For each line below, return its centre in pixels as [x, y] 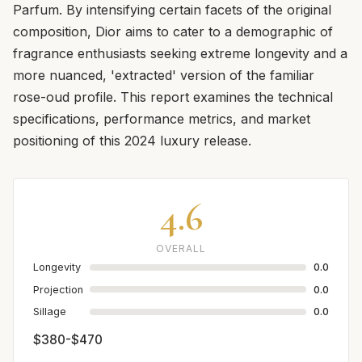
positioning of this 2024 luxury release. [132, 141]
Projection [58, 289]
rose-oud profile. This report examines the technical [173, 97]
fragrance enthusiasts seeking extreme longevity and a [180, 54]
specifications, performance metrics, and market [162, 119]
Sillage [50, 311]
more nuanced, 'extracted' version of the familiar [164, 76]
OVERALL [181, 249]
